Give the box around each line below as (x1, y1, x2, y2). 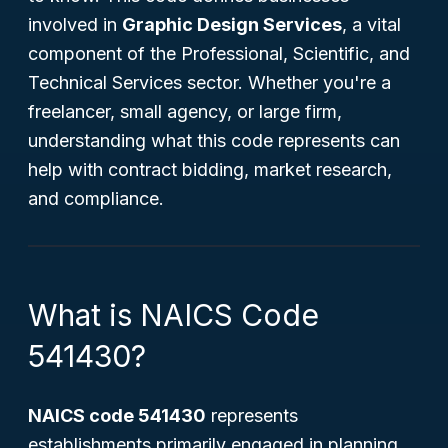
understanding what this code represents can (28, 130, 400, 151)
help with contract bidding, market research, (28, 159, 392, 180)
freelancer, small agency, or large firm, (28, 101, 342, 122)
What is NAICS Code (28, 297, 319, 333)
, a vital (342, 14, 401, 35)
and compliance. (28, 188, 164, 209)
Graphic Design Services (122, 14, 342, 35)
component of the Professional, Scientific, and (28, 43, 410, 64)
